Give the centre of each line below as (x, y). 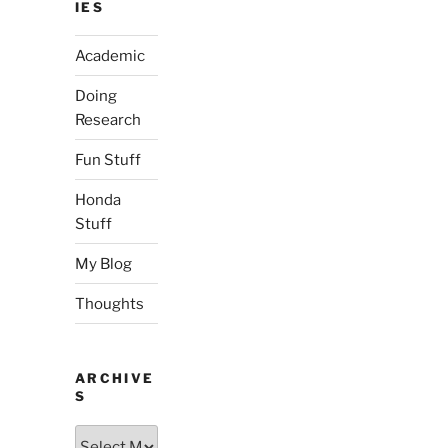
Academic (109, 55)
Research (107, 119)
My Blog (103, 263)
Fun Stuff (107, 159)
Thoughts (109, 303)
